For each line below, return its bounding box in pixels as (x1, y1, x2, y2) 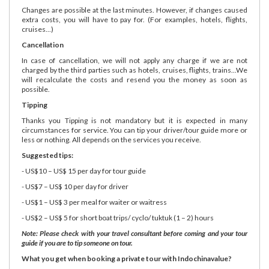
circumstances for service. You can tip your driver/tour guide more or (22, 125, 247, 134)
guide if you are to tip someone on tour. (22, 238, 133, 247)
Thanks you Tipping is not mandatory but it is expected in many (22, 115, 247, 125)
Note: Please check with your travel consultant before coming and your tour (22, 228, 247, 238)
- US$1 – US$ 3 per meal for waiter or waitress (22, 197, 167, 207)
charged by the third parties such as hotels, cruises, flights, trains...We (22, 65, 247, 74)
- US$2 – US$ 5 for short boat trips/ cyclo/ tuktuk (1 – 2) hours (22, 213, 214, 222)
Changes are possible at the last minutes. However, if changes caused (22, 5, 247, 14)
